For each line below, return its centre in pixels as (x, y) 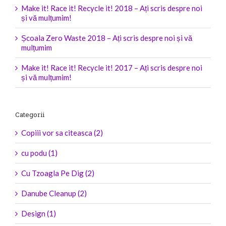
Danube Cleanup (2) (54, 193)
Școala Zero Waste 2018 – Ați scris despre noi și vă (107, 38)
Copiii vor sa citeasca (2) (62, 132)
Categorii (30, 115)
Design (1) (39, 213)
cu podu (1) (39, 153)
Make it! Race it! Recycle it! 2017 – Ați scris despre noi (112, 68)
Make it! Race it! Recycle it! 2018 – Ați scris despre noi (112, 8)
